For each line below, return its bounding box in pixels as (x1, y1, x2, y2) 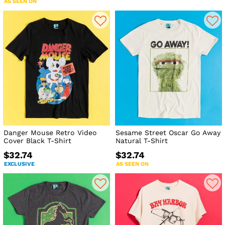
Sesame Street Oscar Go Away (116, 128, 221, 137)
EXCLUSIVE (4, 160, 35, 167)
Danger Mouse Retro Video (4, 128, 97, 137)
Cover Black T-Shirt (4, 136, 71, 145)
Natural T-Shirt (116, 136, 168, 145)
